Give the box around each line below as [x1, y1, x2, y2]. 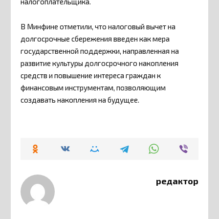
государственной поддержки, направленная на [21, 46, 179, 55]
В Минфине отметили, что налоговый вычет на [21, 22, 176, 31]
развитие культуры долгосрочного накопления [21, 58, 179, 67]
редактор [155, 175, 198, 187]
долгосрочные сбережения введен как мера [21, 34, 170, 43]
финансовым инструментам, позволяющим [21, 83, 166, 92]
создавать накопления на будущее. [21, 95, 140, 104]
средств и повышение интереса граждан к [21, 70, 161, 80]
